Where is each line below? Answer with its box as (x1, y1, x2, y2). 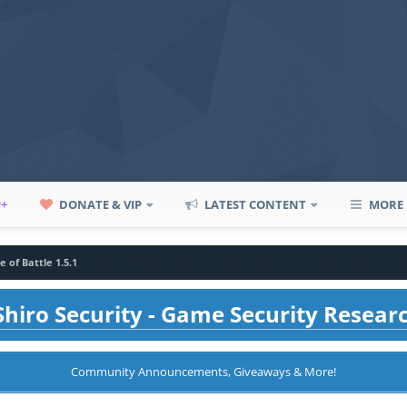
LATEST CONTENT (202, 196, 307, 213)
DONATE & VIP (56, 196, 143, 213)
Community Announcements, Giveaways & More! (71, 363, 336, 380)
